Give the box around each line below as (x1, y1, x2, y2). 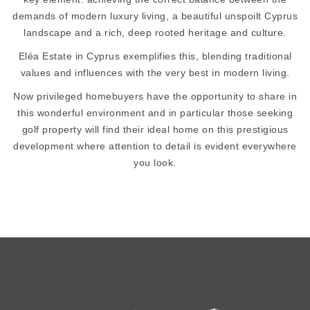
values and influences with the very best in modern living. (20, 67, 290, 78)
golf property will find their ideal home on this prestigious (21, 124, 289, 135)
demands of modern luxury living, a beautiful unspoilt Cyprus (12, 10, 298, 21)
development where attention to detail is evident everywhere (13, 140, 297, 152)
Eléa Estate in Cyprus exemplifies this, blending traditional (18, 51, 292, 62)
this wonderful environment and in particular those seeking (17, 107, 293, 118)
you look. (134, 157, 176, 168)
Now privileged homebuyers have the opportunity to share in (13, 91, 297, 102)
